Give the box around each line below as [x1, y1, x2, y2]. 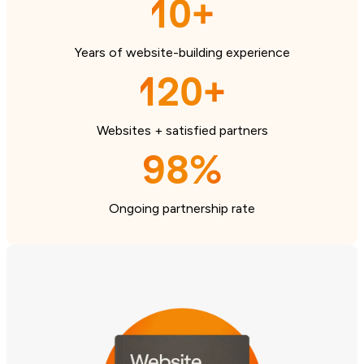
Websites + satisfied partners [96, 122, 268, 138]
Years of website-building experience [74, 44, 290, 60]
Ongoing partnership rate [109, 200, 255, 216]
